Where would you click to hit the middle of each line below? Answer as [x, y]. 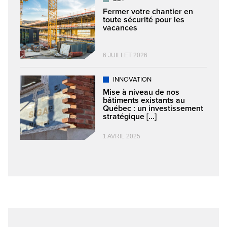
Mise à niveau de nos [141, 92]
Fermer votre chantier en [148, 12]
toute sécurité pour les [144, 20]
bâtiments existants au [144, 100]
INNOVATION [132, 80]
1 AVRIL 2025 [122, 136]
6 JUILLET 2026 [125, 55]
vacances [120, 28]
